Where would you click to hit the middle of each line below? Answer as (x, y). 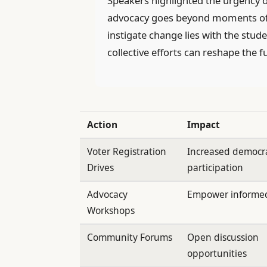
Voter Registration (126, 152)
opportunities (217, 254)
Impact (203, 125)
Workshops (111, 211)
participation (215, 168)
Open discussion (223, 237)
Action (102, 125)
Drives (100, 168)
